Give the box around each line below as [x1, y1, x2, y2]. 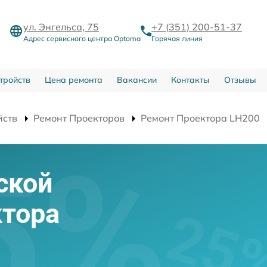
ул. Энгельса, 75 [23, 20, 99, 33]
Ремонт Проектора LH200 [141, 111, 260, 124]
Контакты [170, 74, 210, 85]
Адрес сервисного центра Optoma [23, 33, 141, 43]
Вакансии [116, 74, 157, 85]
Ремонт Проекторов [33, 111, 125, 124]
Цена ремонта [44, 74, 103, 85]
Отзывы [223, 74, 256, 85]
